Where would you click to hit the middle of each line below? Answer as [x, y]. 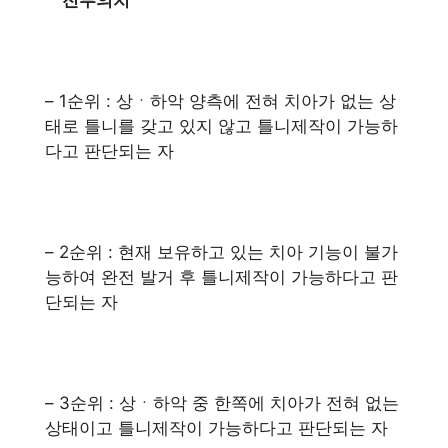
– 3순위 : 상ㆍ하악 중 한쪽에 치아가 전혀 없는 [222, 402]
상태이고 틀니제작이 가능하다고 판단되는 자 [216, 427]
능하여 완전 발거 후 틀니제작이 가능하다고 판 [221, 276]
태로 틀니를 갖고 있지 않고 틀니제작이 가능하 [221, 125]
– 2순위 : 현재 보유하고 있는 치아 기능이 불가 [221, 251]
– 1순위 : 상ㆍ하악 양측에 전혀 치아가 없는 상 [220, 100]
